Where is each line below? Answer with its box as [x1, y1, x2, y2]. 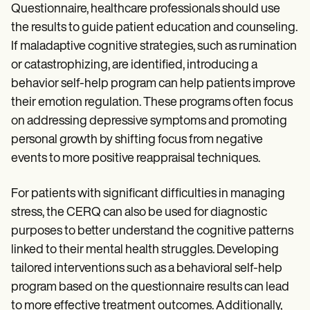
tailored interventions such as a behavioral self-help [11, 262, 282, 276]
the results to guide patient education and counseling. [11, 21, 298, 35]
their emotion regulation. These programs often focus [11, 96, 293, 110]
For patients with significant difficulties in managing [11, 188, 285, 201]
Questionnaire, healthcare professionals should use [11, 3, 280, 17]
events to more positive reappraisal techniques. [11, 152, 260, 166]
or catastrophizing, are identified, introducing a [11, 59, 257, 73]
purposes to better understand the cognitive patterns [11, 225, 293, 239]
